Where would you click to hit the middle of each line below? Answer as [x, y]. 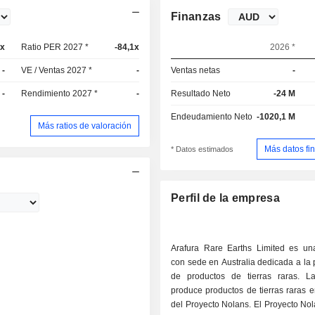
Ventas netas [196, 70]
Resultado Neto [201, 94]
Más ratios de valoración [85, 126]
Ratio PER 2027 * [55, 47]
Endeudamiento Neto [212, 117]
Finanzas [196, 17]
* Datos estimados [202, 149]
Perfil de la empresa [225, 198]
